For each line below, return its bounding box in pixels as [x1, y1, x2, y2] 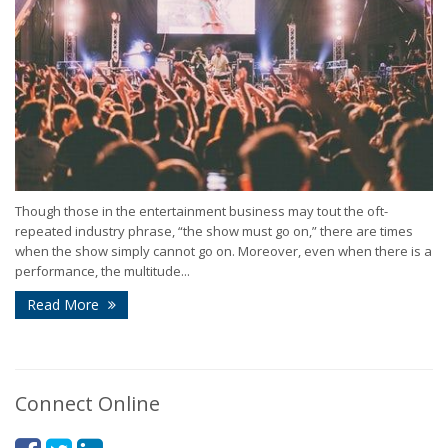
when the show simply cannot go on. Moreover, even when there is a [15, 241, 432, 260]
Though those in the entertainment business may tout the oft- [15, 201, 388, 220]
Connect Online [15, 389, 160, 417]
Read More [27, 294, 103, 314]
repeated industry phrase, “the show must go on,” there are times [15, 221, 413, 240]
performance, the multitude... [15, 261, 190, 280]
